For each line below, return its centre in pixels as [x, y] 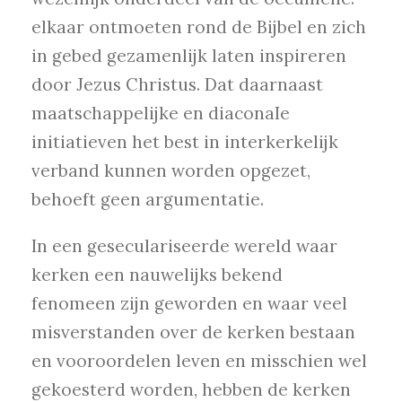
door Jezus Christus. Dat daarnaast [177, 85]
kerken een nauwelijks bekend [157, 275]
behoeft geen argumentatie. [148, 200]
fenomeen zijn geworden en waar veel [189, 304]
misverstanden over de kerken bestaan [193, 332]
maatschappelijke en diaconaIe [161, 114]
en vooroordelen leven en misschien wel [199, 361]
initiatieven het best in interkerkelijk [185, 142]
